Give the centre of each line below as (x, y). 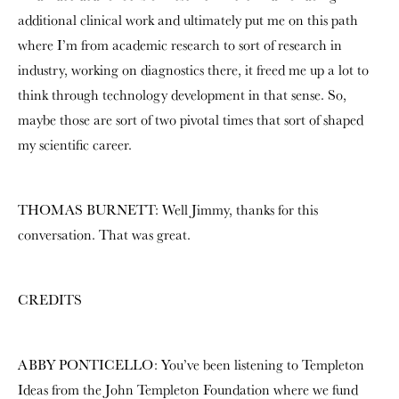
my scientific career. (75, 145)
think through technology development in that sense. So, (182, 95)
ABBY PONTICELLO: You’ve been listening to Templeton (191, 365)
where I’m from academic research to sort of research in (180, 45)
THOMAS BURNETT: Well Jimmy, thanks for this (168, 210)
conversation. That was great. (104, 235)
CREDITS (50, 300)
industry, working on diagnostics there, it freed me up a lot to (193, 70)
